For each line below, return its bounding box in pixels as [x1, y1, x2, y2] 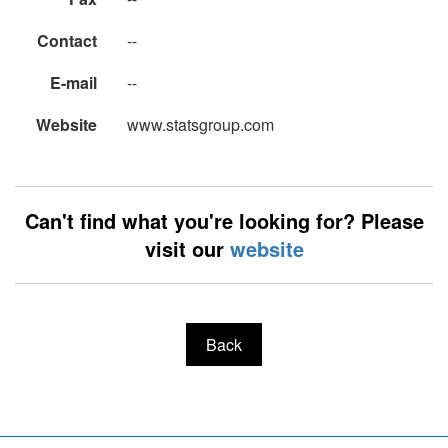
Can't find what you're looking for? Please [24, 205, 424, 235]
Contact [37, 28, 97, 52]
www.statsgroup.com [127, 112, 274, 136]
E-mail [50, 70, 97, 94]
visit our [144, 233, 230, 263]
